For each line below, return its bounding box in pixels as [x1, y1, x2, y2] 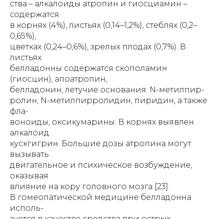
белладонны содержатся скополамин [10, 64, 167, 73]
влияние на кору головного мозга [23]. [10, 182, 170, 191]
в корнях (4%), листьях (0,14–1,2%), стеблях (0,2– [10, 21, 197, 30]
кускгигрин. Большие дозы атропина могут [10, 139, 191, 148]
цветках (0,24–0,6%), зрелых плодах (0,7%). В [10, 42, 186, 51]
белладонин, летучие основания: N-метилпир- [10, 85, 204, 94]
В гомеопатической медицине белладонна [10, 193, 191, 202]
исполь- [10, 203, 44, 213]
